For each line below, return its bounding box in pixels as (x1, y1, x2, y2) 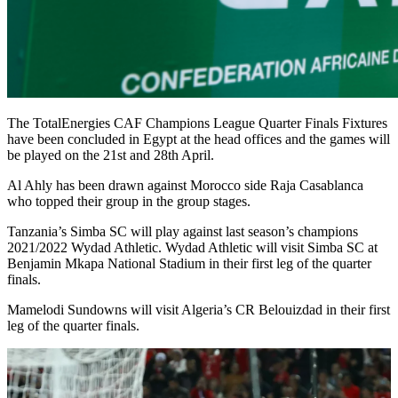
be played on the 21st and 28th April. (7, 147, 214, 163)
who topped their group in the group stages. (7, 193, 251, 209)
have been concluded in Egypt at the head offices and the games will (7, 131, 390, 147)
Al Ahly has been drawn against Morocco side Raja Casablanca (7, 177, 363, 193)
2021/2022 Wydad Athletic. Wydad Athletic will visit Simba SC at (7, 239, 378, 255)
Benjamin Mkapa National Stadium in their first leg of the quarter (7, 255, 371, 271)
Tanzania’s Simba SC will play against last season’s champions (7, 223, 358, 239)
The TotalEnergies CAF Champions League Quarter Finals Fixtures (7, 115, 387, 131)
